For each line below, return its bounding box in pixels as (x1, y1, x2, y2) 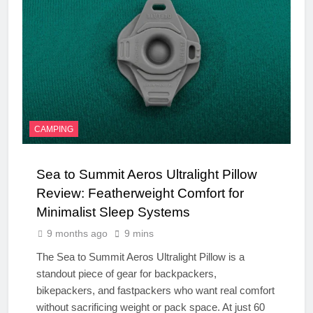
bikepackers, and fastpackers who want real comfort (36, 284, 275, 296)
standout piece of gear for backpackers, (36, 267, 217, 279)
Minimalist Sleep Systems (36, 204, 190, 219)
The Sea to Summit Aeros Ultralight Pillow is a (36, 250, 245, 263)
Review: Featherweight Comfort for (36, 185, 244, 201)
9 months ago (47, 227, 108, 239)
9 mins (124, 227, 154, 239)
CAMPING (34, 124, 73, 134)
